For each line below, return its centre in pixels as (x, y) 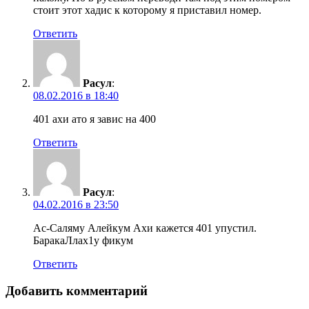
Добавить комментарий (77, 290)
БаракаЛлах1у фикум (83, 241)
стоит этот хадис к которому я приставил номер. (147, 10)
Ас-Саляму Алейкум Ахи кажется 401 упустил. (145, 228)
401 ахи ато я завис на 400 (94, 119)
